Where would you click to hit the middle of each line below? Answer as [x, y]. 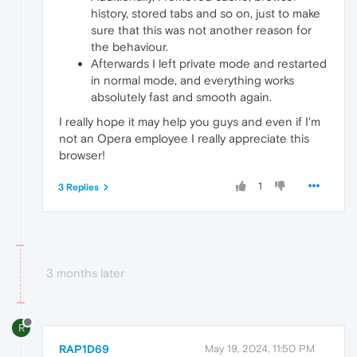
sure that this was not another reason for [201, 30]
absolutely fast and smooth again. [181, 97]
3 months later [85, 273]
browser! [82, 155]
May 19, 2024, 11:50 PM [260, 349]
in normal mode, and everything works [192, 80]
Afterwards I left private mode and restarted [209, 64]
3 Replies [78, 188]
